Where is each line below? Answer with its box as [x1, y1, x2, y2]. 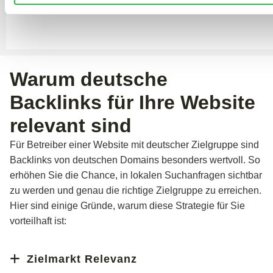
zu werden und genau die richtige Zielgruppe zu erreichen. [10, 185, 261, 196]
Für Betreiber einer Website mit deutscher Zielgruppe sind [10, 139, 259, 150]
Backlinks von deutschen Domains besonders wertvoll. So [10, 154, 260, 165]
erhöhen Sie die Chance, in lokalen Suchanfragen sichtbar [10, 169, 262, 180]
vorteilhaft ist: [10, 215, 66, 226]
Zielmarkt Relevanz [27, 252, 137, 265]
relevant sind [10, 114, 132, 136]
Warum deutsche [10, 68, 168, 90]
